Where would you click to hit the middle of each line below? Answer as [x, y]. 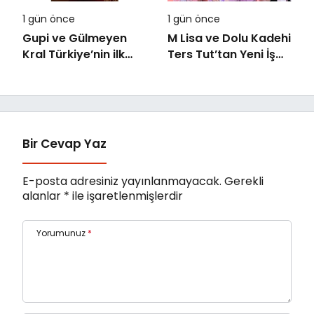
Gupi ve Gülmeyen [75, 38]
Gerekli [244, 181]
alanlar [43, 196]
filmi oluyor [55, 86]
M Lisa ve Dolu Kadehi [229, 38]
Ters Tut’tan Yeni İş [221, 54]
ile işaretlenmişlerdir [126, 196]
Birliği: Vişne [201, 70]
